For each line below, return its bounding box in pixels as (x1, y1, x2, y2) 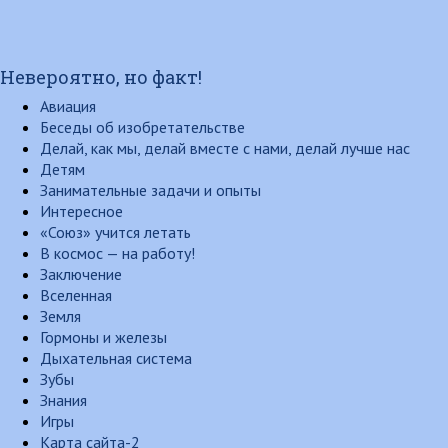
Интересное (40, 201, 123, 221)
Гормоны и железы (40, 327, 167, 347)
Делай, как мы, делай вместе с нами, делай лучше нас (40, 138, 410, 158)
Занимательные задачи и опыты (40, 180, 261, 200)
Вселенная (40, 285, 112, 305)
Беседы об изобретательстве (40, 117, 245, 137)
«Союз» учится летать (40, 222, 191, 242)
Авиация (40, 96, 96, 116)
